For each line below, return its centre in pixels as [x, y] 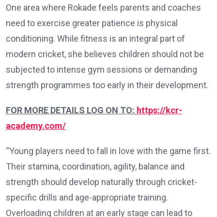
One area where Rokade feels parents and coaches [103, 7]
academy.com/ [36, 125]
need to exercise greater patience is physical [92, 23]
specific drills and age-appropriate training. [87, 197]
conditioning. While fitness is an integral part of [95, 38]
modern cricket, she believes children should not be [105, 54]
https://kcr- [159, 110]
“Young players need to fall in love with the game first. [108, 151]
